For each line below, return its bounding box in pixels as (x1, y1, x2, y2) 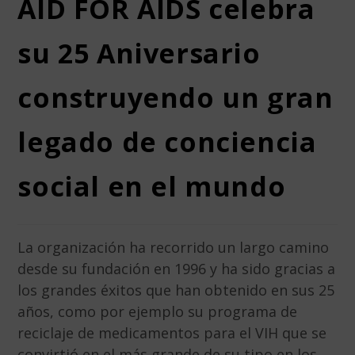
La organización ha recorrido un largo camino (17, 238, 330, 258)
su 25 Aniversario (17, 35, 261, 72)
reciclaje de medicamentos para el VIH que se (17, 323, 327, 343)
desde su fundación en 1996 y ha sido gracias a (17, 259, 336, 279)
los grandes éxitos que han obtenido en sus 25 (17, 281, 335, 300)
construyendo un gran (17, 79, 334, 116)
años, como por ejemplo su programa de (17, 302, 298, 322)
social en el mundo (17, 168, 286, 205)
